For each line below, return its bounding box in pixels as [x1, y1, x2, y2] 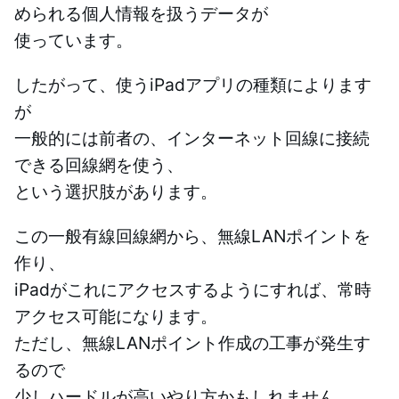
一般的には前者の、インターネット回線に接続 [14, 127, 370, 150]
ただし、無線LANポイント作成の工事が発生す [14, 332, 370, 354]
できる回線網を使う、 [14, 154, 183, 176]
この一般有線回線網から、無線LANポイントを [14, 225, 370, 248]
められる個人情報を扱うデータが [14, 3, 268, 25]
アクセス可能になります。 [14, 305, 217, 328]
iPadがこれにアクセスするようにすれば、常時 [14, 279, 371, 301]
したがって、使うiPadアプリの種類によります [14, 74, 371, 96]
